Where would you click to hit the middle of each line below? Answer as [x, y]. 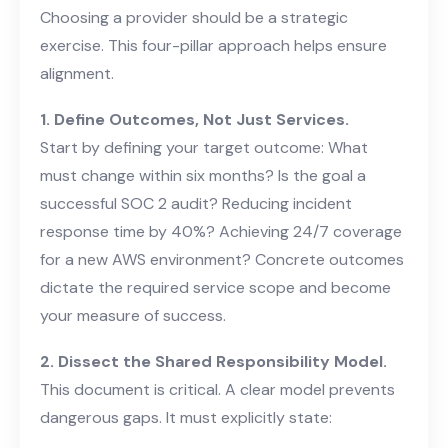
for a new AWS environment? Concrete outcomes [222, 259]
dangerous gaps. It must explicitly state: [186, 417]
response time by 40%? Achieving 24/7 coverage [221, 231]
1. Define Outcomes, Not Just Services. [194, 119]
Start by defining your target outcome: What [204, 147]
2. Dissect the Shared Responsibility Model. [213, 361]
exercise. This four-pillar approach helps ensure [213, 45]
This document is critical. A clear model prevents [217, 389]
